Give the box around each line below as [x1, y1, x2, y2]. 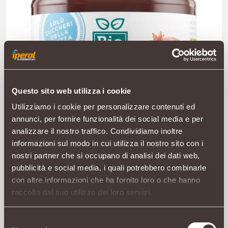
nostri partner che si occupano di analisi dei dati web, [12, 151, 200, 160]
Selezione [4, 215, 37, 224]
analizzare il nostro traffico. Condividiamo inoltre [12, 127, 183, 135]
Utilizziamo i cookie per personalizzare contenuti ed [12, 102, 195, 111]
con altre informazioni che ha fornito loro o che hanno [12, 176, 200, 184]
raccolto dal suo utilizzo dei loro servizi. [12, 188, 152, 196]
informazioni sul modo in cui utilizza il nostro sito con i [12, 139, 203, 148]
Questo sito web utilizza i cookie [12, 86, 131, 95]
